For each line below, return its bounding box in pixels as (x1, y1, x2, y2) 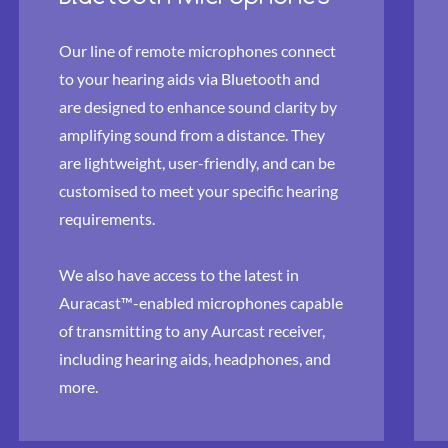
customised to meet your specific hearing (59, 181, 338, 200)
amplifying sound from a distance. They (59, 125, 325, 144)
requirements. (59, 209, 155, 228)
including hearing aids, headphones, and (59, 349, 331, 368)
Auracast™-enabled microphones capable (59, 293, 343, 312)
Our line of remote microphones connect (59, 41, 336, 60)
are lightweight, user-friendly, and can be (59, 153, 335, 172)
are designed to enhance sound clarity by (59, 97, 337, 116)
